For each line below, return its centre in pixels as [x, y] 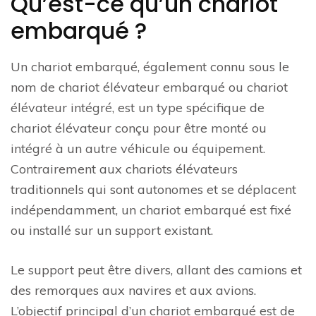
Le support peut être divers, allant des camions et [156, 270]
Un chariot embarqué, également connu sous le [150, 67]
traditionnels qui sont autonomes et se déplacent [153, 189]
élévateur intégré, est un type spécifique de [138, 108]
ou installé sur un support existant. [112, 230]
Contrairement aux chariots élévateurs [124, 169]
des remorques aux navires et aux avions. [133, 290]
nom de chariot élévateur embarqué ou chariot [149, 87]
